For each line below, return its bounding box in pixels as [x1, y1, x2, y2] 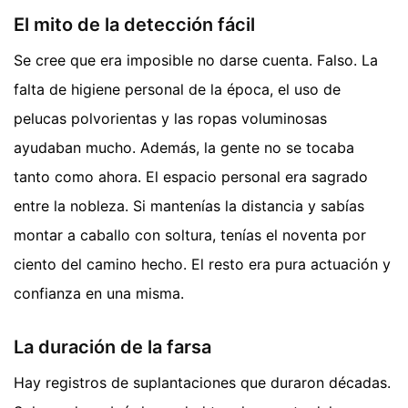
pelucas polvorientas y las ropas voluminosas [14, 108, 327, 127]
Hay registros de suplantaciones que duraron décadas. [14, 372, 391, 392]
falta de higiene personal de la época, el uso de [14, 79, 341, 98]
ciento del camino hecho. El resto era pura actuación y [14, 254, 391, 273]
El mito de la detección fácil [14, 13, 255, 36]
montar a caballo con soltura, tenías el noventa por [14, 225, 366, 244]
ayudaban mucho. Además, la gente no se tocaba [14, 138, 354, 157]
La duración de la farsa [14, 335, 211, 358]
